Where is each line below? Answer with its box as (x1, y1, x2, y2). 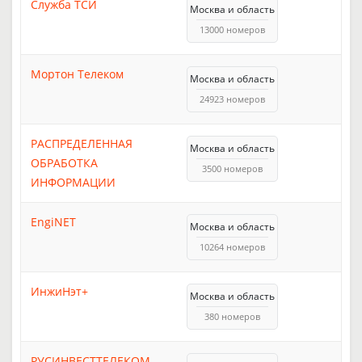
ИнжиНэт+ (31, 283, 88, 299)
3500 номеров (202, 162, 263, 175)
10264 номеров (200, 240, 265, 253)
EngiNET (31, 213, 76, 229)
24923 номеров (200, 92, 265, 105)
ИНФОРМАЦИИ (31, 174, 116, 190)
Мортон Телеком (31, 65, 124, 82)
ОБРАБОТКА (31, 154, 98, 170)
